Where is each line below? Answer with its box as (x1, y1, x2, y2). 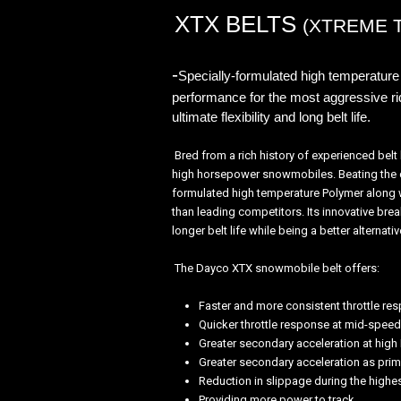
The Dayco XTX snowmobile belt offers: (175, 261, 380, 275)
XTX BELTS (175, 11, 303, 38)
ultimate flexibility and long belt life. (172, 109, 371, 124)
